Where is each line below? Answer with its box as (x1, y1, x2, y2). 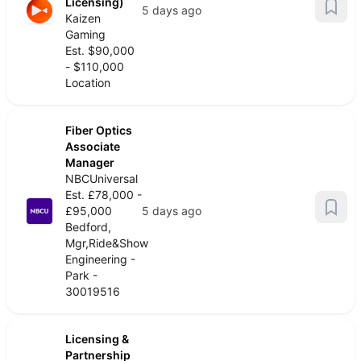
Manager (65, 156, 114, 169)
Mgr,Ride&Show (65, 236, 148, 250)
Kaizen (65, 11, 101, 25)
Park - (65, 268, 98, 282)
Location (65, 76, 110, 89)
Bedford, (65, 220, 111, 234)
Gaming (65, 27, 106, 41)
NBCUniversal (65, 172, 138, 185)
